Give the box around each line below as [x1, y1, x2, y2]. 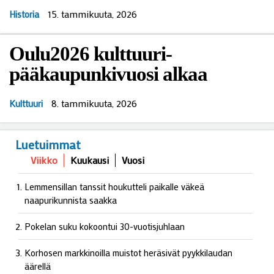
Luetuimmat [15, 136, 81, 152]
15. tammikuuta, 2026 [48, 7, 137, 20]
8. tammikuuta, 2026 [51, 97, 137, 109]
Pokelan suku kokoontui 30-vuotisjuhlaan [24, 220, 185, 232]
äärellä [24, 259, 51, 272]
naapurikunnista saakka [24, 193, 117, 206]
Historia [9, 8, 39, 20]
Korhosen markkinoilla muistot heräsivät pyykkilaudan [24, 246, 232, 259]
